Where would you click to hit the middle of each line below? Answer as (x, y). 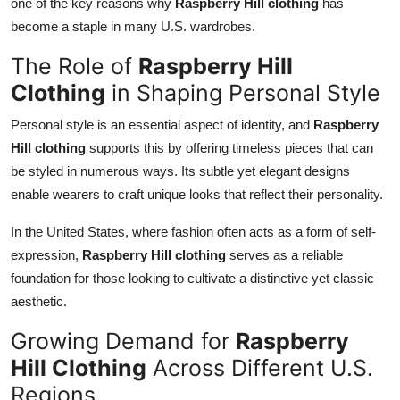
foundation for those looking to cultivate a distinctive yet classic (192, 279)
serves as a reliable (284, 255)
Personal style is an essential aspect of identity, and (162, 125)
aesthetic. (39, 302)
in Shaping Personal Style (243, 93)
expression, (46, 255)
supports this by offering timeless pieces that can (229, 148)
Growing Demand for (123, 342)
